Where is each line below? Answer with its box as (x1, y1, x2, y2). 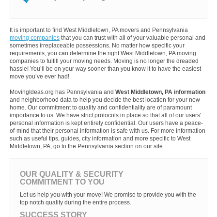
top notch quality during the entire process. (20, 199, 131, 206)
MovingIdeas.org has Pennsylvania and (10, 89, 115, 96)
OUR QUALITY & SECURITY (20, 170, 124, 179)
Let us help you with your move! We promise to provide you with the (20, 191, 196, 199)
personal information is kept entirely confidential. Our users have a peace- (10, 120, 203, 127)
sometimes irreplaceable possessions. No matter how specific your (10, 42, 185, 49)
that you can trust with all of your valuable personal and (60, 34, 205, 42)
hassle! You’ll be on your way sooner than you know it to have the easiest (10, 65, 201, 73)
